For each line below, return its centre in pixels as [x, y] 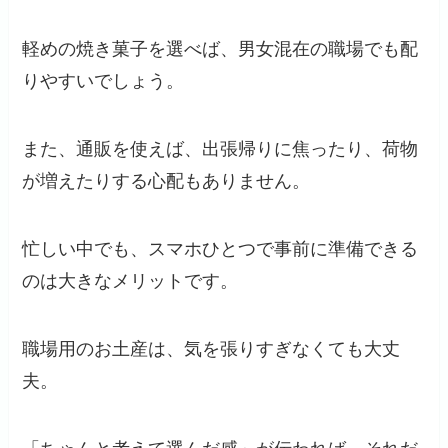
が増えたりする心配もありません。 [166, 181]
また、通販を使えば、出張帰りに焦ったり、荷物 [220, 149]
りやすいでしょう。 [103, 81]
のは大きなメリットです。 [130, 281]
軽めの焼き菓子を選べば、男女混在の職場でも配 [220, 49]
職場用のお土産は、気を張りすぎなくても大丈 [211, 348]
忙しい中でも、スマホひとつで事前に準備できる [220, 249]
